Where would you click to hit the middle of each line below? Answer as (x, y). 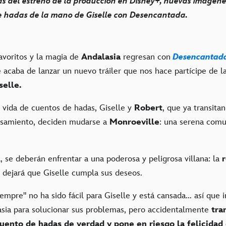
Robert (148, 108)
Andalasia (101, 57)
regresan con (146, 57)
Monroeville (134, 122)
